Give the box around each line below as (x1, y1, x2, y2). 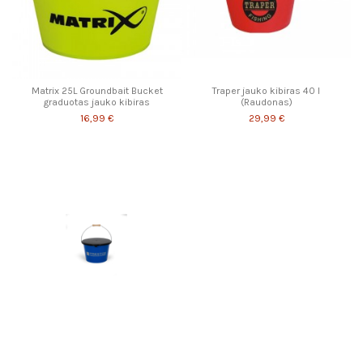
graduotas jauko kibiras (44, 96, 150, 109)
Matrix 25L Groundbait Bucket (31, 85, 163, 97)
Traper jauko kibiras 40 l (212, 85, 320, 97)
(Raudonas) (240, 96, 293, 109)
